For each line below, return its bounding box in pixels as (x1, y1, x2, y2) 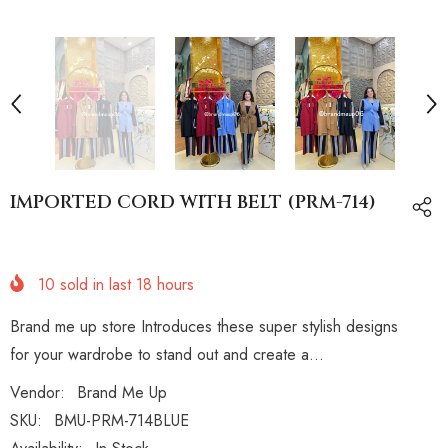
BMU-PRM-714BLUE (54, 409, 189, 433)
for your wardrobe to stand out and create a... (10, 343, 324, 367)
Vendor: (10, 381, 65, 405)
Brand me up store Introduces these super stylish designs (10, 315, 398, 339)
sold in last (55, 273, 136, 297)
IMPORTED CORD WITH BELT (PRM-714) (10, 189, 376, 215)
